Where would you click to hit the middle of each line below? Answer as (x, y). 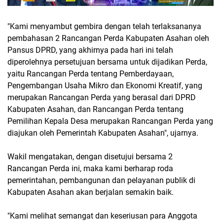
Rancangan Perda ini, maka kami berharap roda (90, 168)
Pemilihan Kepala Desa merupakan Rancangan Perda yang (110, 121)
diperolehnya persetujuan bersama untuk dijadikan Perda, (107, 62)
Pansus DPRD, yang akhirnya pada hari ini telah (90, 50)
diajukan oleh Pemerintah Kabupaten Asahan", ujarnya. (104, 133)
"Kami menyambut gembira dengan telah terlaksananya (104, 26)
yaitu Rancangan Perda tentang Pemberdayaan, (91, 74)
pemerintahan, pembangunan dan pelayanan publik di (101, 180)
